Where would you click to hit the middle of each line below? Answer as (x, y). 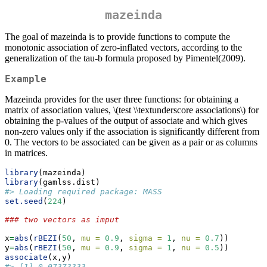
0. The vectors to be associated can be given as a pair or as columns (131, 142)
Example (26, 79)
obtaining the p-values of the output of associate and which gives (126, 121)
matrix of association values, (59, 110)
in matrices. (26, 153)
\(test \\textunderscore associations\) (179, 110)
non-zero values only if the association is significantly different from (132, 132)
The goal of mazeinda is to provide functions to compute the (117, 37)
